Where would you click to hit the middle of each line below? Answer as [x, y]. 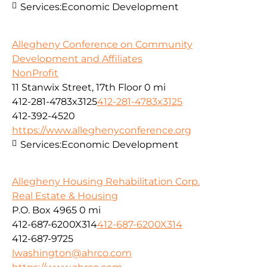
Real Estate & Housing [65, 195]
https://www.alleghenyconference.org [102, 130]
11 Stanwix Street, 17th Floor [77, 87]
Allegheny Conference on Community [102, 44]
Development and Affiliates [77, 58]
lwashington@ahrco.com [72, 253]
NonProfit [35, 73]
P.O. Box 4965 [44, 210]
